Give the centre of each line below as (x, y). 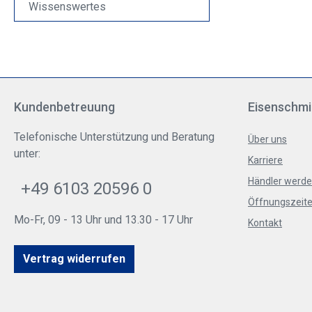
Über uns (267, 140)
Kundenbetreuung (64, 107)
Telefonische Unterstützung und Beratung (114, 137)
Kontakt (265, 223)
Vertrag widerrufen (74, 259)
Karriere (265, 161)
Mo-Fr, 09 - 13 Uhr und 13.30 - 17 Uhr (103, 220)
